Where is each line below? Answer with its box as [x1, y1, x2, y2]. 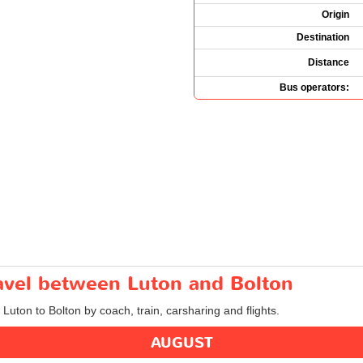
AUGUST [150, 332, 213, 353]
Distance [308, 56, 349, 68]
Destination [297, 31, 349, 43]
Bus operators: [280, 81, 349, 93]
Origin [322, 8, 349, 20]
